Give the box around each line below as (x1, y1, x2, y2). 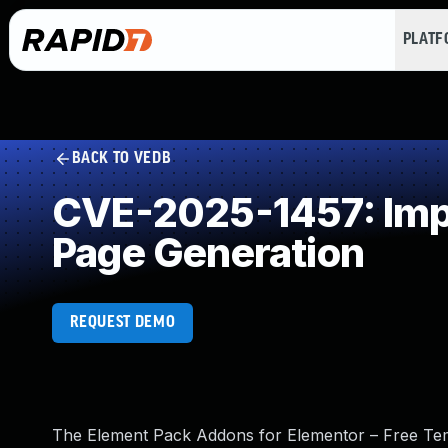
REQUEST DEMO (69, 314, 176, 331)
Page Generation (52, 228, 364, 277)
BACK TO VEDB (71, 150, 172, 167)
